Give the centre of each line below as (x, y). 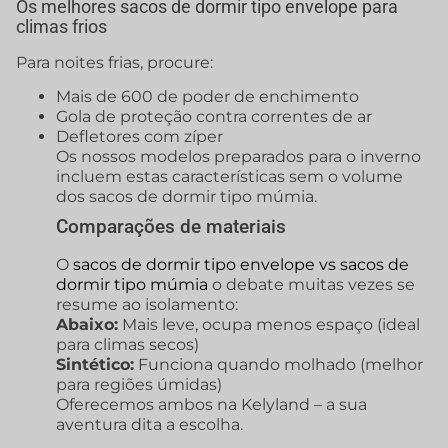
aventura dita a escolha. (149, 425)
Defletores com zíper (139, 137)
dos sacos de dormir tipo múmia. (186, 197)
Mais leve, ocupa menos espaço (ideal (269, 325)
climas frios (61, 27)
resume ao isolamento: (147, 305)
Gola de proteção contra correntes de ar (214, 117)
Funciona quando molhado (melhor (278, 365)
